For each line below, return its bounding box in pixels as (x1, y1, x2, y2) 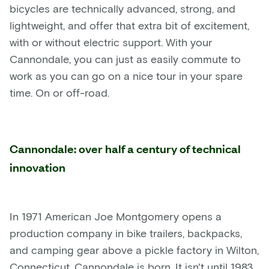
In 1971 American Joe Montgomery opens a (10, 209, 222, 223)
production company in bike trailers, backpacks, (10, 226, 242, 240)
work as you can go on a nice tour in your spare (10, 68, 243, 82)
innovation (10, 159, 65, 175)
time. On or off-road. (10, 85, 109, 99)
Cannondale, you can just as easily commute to (10, 52, 241, 65)
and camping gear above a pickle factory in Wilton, (10, 243, 259, 256)
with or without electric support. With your (10, 35, 212, 49)
